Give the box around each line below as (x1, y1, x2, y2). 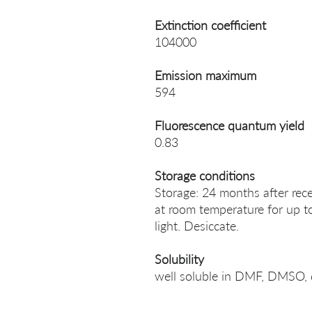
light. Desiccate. (155, 218, 239, 233)
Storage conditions (155, 168, 255, 183)
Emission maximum (155, 68, 256, 83)
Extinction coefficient (155, 17, 266, 33)
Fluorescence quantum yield (155, 118, 304, 133)
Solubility (155, 251, 204, 267)
